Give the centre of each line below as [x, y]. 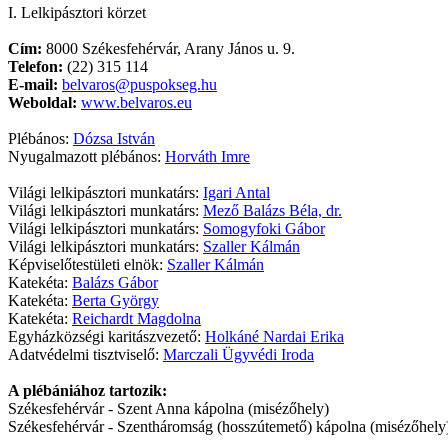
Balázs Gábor [115, 283]
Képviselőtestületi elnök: [87, 265]
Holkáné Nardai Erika [274, 337]
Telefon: [35, 67]
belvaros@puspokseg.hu [139, 85]
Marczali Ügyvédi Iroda [238, 355]
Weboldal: [42, 103]
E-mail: [33, 85]
